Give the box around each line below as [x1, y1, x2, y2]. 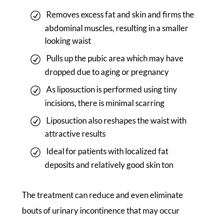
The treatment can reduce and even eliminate [21, 189, 183, 200]
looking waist [44, 36, 91, 46]
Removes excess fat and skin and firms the [46, 9, 194, 20]
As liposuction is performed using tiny [46, 84, 177, 94]
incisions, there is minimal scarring [44, 97, 164, 108]
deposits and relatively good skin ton [44, 159, 173, 170]
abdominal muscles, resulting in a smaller [44, 23, 188, 34]
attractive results [44, 128, 106, 139]
